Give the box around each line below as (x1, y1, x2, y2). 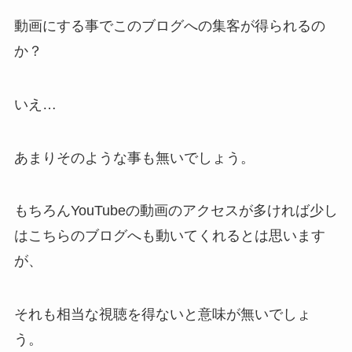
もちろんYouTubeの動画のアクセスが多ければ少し (13, 203, 338, 219)
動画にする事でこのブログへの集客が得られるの (13, 17, 325, 34)
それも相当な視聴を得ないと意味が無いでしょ (13, 306, 311, 323)
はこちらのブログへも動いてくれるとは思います (13, 228, 325, 244)
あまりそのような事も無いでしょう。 (13, 149, 255, 166)
